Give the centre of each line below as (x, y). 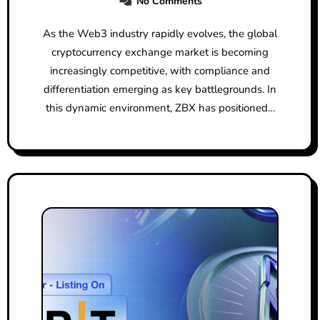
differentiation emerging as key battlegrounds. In (160, 90)
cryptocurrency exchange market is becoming (160, 52)
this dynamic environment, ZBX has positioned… (160, 108)
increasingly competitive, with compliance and (160, 71)
